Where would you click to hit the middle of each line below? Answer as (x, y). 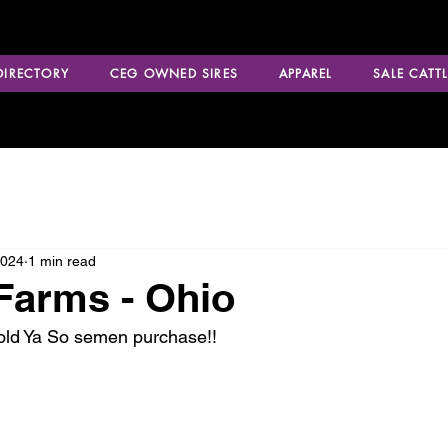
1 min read (62, 260)
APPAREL (305, 73)
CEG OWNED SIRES (173, 73)
